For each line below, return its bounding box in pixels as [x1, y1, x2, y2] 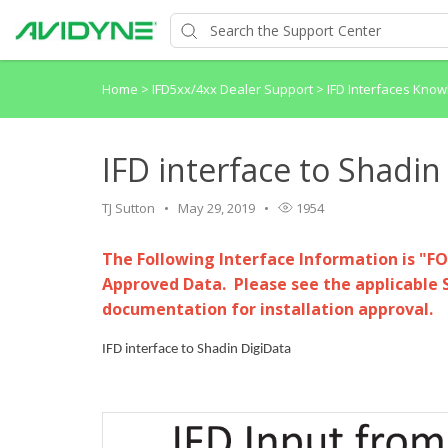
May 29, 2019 [178, 199, 255, 217]
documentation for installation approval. [102, 298, 433, 320]
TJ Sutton [102, 199, 155, 217]
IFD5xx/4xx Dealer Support [152, 80, 316, 98]
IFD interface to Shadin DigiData [102, 342, 291, 358]
